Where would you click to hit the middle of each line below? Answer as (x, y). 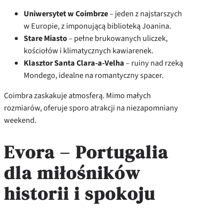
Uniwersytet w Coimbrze (66, 13)
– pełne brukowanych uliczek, (117, 38)
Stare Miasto (45, 38)
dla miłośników (72, 172)
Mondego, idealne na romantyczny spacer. (94, 75)
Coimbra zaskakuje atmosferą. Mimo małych (77, 95)
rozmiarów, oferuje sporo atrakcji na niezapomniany (91, 108)
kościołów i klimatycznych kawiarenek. (89, 50)
